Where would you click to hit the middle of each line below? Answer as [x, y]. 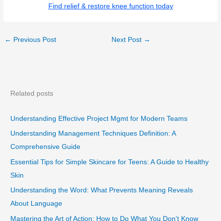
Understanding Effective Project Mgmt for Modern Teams [99, 118]
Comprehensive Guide [46, 147]
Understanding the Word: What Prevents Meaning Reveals [102, 190]
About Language [37, 204]
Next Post [128, 39]
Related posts [32, 94]
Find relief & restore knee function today [110, 6]
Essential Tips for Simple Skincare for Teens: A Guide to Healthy [110, 162]
